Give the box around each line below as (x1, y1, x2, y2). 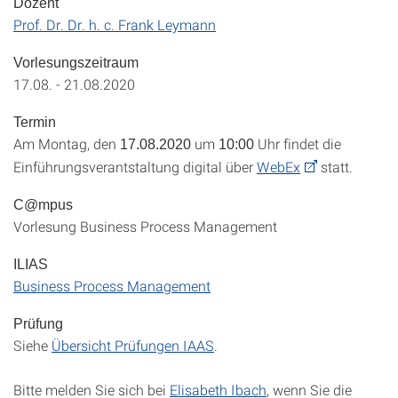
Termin (13, 115, 56, 130)
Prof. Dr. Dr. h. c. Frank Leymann (13, 15, 216, 34)
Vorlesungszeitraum (13, 55, 139, 70)
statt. (317, 157, 353, 176)
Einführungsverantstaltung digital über (13, 157, 257, 176)
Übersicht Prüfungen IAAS (52, 336, 214, 354)
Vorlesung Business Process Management (13, 217, 277, 235)
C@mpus (13, 197, 73, 212)
